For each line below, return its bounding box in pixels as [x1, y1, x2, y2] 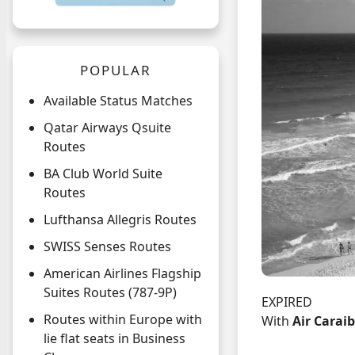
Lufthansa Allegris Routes [44, 211, 197, 229]
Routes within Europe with [44, 311, 202, 329]
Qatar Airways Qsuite [44, 119, 171, 137]
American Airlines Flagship [44, 265, 201, 283]
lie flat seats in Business [44, 330, 185, 348]
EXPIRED [261, 292, 312, 311]
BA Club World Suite [44, 165, 162, 183]
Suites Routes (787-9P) [44, 284, 177, 302]
